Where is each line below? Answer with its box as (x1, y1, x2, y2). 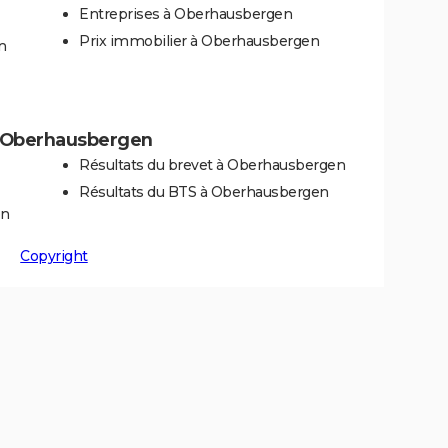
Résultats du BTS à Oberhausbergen (79, 182, 329, 201)
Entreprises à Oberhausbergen (79, 4, 292, 23)
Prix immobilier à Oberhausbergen (79, 31, 319, 50)
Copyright (20, 246, 88, 265)
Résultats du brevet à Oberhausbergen (79, 155, 345, 174)
